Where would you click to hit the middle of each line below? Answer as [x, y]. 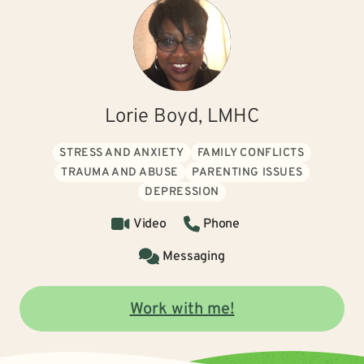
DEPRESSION [182, 192]
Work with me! [182, 310]
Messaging [194, 257]
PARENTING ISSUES [247, 173]
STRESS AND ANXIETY [122, 153]
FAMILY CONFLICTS [251, 153]
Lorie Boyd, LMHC [182, 117]
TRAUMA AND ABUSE [120, 173]
